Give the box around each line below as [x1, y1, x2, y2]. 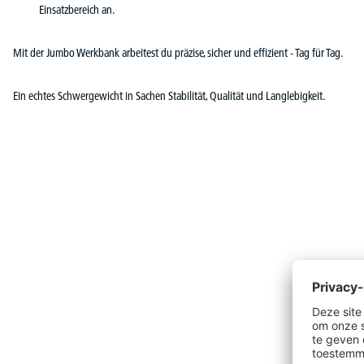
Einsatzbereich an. [39, 2, 115, 17]
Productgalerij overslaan [12, 232, 115, 246]
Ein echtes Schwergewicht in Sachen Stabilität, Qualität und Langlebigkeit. [13, 89, 325, 103]
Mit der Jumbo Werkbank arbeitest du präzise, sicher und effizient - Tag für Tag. [13, 45, 343, 60]
